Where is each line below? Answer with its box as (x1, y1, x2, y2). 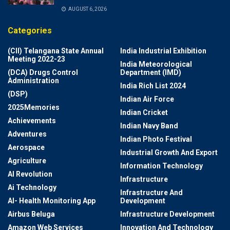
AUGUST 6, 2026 (67, 6, 107, 12)
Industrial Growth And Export (120, 148, 218, 157)
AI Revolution (8, 170, 52, 178)
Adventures (8, 130, 47, 138)
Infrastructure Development (120, 210, 215, 218)
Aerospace (8, 143, 45, 151)
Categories (8, 26, 52, 35)
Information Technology (120, 162, 203, 170)
